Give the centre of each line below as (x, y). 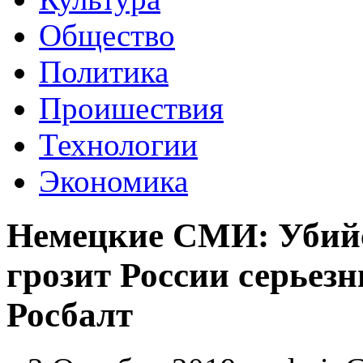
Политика (104, 72)
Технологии (118, 145)
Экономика (113, 181)
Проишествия (131, 108)
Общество (107, 35)
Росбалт (70, 314)
